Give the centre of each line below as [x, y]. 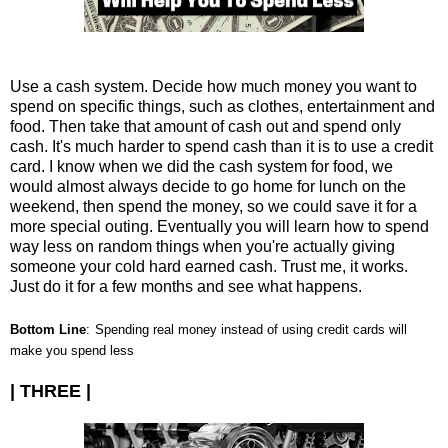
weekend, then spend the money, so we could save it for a [213, 206]
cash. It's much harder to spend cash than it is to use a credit [221, 146]
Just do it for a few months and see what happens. [186, 286]
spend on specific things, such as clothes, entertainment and [222, 106]
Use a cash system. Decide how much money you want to [213, 86]
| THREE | [50, 390]
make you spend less [72, 350]
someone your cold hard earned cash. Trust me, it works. [209, 266]
